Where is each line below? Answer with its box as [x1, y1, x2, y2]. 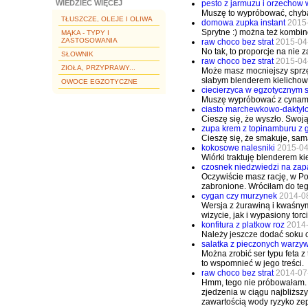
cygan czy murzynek [201, 190, 279, 201]
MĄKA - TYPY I [61, 29, 109, 36]
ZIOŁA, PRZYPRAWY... [61, 64, 135, 71]
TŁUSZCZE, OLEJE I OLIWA [61, 15, 153, 23]
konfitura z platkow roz [201, 219, 285, 230]
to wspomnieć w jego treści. [201, 258, 304, 268]
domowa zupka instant [201, 17, 285, 27]
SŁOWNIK [61, 50, 93, 58]
